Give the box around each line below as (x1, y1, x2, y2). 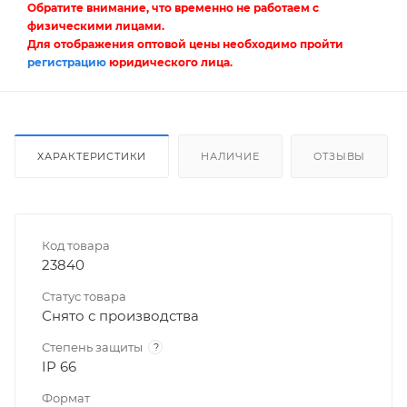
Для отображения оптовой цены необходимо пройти (27, 36, 343, 51)
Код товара (42, 237, 110, 253)
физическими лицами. (27, 18, 164, 33)
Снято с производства (42, 306, 199, 324)
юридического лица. (106, 55, 233, 69)
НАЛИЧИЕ (201, 149, 260, 163)
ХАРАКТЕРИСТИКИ (37, 149, 147, 163)
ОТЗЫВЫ (313, 149, 366, 163)
